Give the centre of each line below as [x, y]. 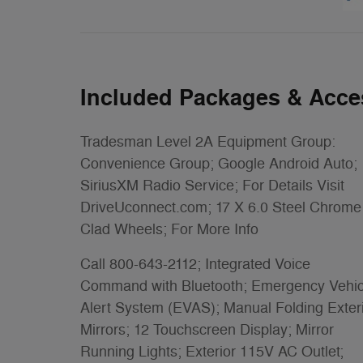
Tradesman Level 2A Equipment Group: [208, 141]
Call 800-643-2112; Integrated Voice [195, 264]
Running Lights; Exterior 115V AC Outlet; [212, 351]
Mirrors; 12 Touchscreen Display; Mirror [207, 329]
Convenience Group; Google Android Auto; [219, 163]
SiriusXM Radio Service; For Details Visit [212, 185]
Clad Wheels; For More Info [169, 229]
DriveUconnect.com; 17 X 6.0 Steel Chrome [221, 207]
